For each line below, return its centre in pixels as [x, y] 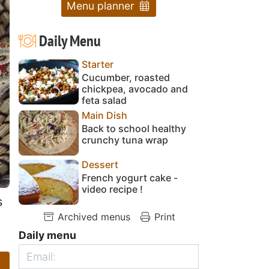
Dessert [100, 164]
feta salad [104, 100]
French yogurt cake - [130, 177]
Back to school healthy [134, 128]
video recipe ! [112, 189]
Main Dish [104, 115]
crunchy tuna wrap [125, 140]
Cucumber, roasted [126, 77]
